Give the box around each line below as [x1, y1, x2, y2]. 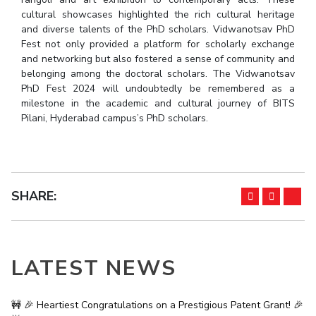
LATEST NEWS [11, 254, 176, 284]
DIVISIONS [11, 75, 63, 88]
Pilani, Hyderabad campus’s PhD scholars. [21, 111, 209, 126]
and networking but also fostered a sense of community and [21, 52, 295, 66]
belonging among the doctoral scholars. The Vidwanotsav [21, 67, 295, 81]
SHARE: [11, 188, 56, 205]
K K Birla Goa [42, 99, 95, 111]
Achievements [83, 40, 139, 51]
